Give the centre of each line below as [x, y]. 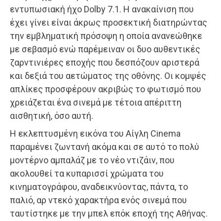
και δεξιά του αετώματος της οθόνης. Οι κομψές [108, 75]
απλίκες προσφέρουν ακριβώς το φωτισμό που [106, 89]
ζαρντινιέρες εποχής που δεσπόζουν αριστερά [105, 62]
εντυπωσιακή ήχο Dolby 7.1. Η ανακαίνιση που [102, 9]
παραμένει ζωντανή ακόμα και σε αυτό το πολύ [105, 147]
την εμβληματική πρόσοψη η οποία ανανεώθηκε [106, 36]
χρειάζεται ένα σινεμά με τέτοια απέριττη [96, 102]
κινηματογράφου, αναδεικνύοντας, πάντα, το [99, 186]
